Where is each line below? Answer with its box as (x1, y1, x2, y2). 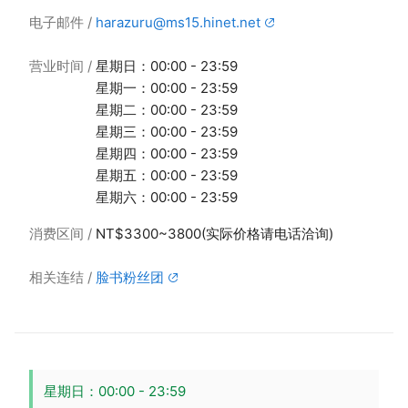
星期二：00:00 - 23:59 (96, 101, 238, 118)
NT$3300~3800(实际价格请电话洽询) (96, 225, 333, 242)
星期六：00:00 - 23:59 (96, 189, 238, 206)
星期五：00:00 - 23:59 (96, 167, 238, 184)
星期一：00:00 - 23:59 (96, 79, 238, 97)
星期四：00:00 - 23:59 (96, 145, 238, 162)
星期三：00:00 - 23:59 (96, 123, 238, 140)
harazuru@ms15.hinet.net (96, 14, 260, 31)
